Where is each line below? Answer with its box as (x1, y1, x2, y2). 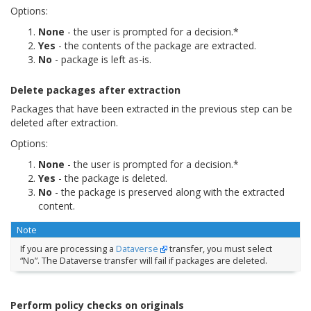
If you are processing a (19, 242, 116, 255)
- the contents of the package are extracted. (56, 38, 256, 52)
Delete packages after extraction (10, 83, 180, 96)
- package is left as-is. (52, 52, 151, 66)
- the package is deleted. (56, 171, 167, 185)
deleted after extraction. (10, 115, 118, 129)
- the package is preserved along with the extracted (52, 185, 285, 199)
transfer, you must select (167, 242, 272, 255)
